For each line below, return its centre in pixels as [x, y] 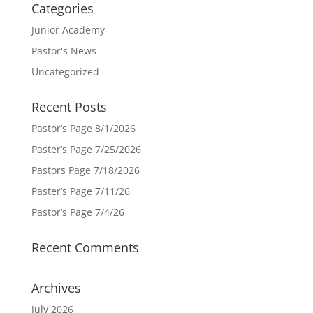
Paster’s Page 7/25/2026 [86, 149]
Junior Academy [68, 30]
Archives [56, 288]
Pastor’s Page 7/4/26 [78, 212]
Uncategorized [65, 72]
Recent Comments [85, 247]
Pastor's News [64, 51]
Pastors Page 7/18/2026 [85, 170]
